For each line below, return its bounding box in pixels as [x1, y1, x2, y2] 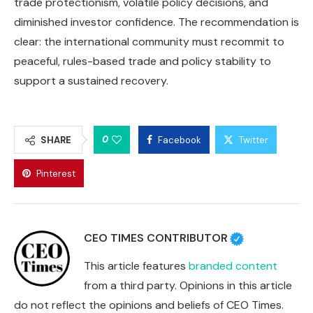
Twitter [239, 134, 268, 147]
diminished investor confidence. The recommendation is [14, 15, 299, 30]
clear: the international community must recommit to [14, 34, 284, 50]
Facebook [158, 134, 201, 147]
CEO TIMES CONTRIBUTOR [84, 231, 228, 246]
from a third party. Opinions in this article [84, 278, 292, 293]
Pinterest [36, 168, 75, 180]
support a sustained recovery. [14, 73, 168, 89]
